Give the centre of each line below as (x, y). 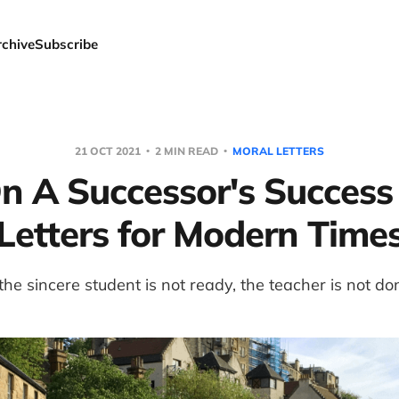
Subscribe (66, 44)
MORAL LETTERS (278, 151)
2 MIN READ (187, 151)
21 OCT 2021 (109, 151)
